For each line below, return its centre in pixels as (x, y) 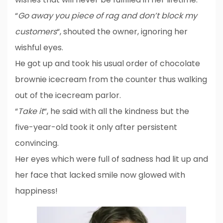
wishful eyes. (39, 48)
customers (36, 32)
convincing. (37, 143)
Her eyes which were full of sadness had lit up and (111, 159)
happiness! (36, 191)
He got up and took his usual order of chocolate (108, 63)
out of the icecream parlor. (68, 95)
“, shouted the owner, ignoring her (122, 32)
